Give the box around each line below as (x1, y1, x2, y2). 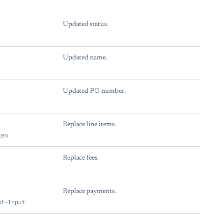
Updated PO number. (63, 88, 126, 95)
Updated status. (63, 21, 108, 28)
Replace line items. (63, 121, 116, 128)
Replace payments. (63, 188, 116, 195)
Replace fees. (63, 155, 99, 162)
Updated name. (63, 55, 107, 61)
